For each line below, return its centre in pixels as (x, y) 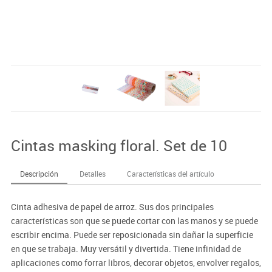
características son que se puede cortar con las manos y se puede (134, 220)
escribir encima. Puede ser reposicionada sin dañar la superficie (132, 234)
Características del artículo (170, 173)
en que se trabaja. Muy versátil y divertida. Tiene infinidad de (126, 248)
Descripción (39, 173)
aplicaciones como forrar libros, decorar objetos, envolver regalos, (136, 262)
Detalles (92, 173)
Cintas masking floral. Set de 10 (119, 145)
